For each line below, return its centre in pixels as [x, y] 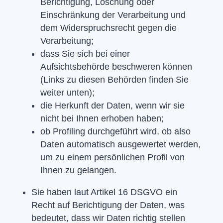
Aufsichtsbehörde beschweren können [116, 66]
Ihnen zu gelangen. [78, 170]
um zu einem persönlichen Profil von [112, 157]
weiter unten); [67, 92]
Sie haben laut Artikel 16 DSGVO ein [104, 192]
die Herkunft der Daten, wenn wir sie [112, 105]
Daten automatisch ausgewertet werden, [120, 144]
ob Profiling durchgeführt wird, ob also [115, 131]
